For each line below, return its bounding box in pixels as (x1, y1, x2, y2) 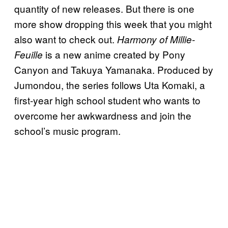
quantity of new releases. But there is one (14, 1, 194, 15)
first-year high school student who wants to (14, 93, 201, 107)
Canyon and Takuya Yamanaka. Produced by (14, 62, 213, 76)
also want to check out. (14, 32, 117, 46)
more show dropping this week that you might (14, 16, 212, 31)
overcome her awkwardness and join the (14, 108, 191, 122)
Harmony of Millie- (117, 32, 195, 46)
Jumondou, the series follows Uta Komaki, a (14, 77, 205, 92)
